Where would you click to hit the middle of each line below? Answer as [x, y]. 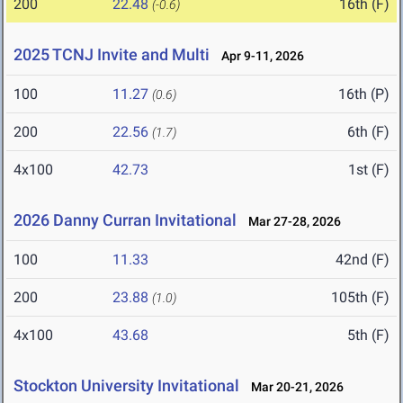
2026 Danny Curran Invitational [125, 220]
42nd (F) [363, 260]
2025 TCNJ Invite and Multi [112, 55]
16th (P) [364, 94]
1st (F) [369, 170]
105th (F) [360, 298]
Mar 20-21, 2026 [293, 387]
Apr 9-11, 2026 [259, 56]
